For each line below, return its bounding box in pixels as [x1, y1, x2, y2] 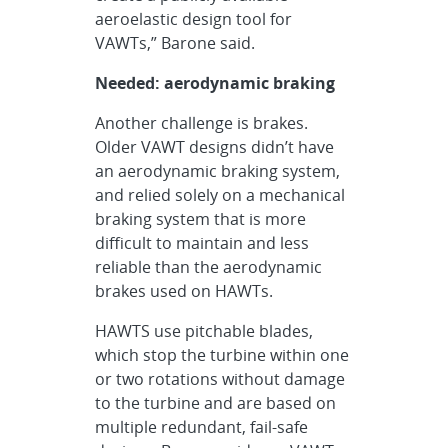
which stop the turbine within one [95, 344, 350, 366]
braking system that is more [95, 208, 307, 230]
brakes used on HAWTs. [95, 280, 274, 302]
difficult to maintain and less [95, 232, 310, 254]
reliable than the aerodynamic [95, 256, 323, 278]
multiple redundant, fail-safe [95, 416, 309, 438]
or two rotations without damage [95, 368, 346, 390]
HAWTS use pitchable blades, [95, 320, 314, 342]
